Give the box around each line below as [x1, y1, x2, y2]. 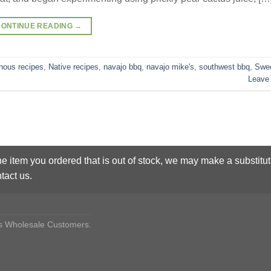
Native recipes [48, 62, 99, 72]
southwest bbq [199, 62, 250, 72]
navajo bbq [103, 62, 142, 72]
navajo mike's [146, 62, 194, 72]
